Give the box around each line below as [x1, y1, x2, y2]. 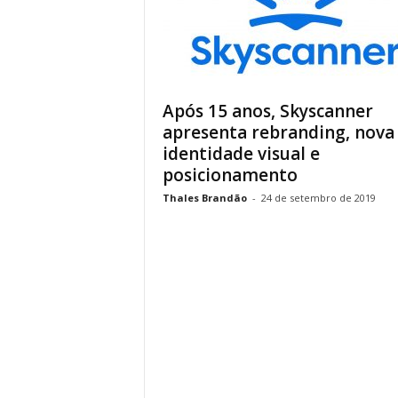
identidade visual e [162, 142, 320, 165]
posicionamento [162, 163, 298, 187]
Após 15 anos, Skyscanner [162, 99, 373, 123]
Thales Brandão [162, 191, 247, 204]
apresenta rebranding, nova [162, 121, 394, 144]
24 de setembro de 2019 [260, 191, 376, 204]
